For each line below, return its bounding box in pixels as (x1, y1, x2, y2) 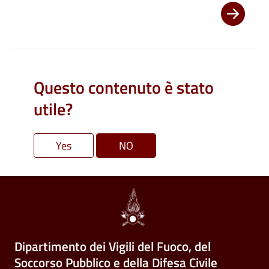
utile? (34, 96, 73, 122)
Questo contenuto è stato (34, 74, 214, 101)
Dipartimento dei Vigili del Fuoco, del (14, 237, 211, 256)
